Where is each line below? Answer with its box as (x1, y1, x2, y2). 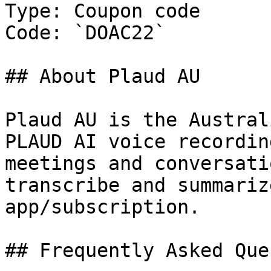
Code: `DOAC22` (5, 22, 166, 44)
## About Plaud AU (5, 65, 200, 87)
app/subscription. (5, 196, 200, 218)
